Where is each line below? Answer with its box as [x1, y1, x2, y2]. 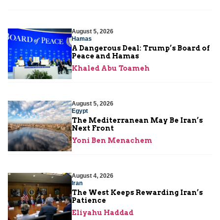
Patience [72, 196, 106, 205]
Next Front [72, 124, 114, 133]
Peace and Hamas [72, 52, 139, 60]
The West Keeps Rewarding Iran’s [72, 189, 203, 197]
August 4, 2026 [72, 172, 113, 180]
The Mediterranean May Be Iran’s [72, 116, 203, 125]
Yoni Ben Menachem [72, 137, 152, 145]
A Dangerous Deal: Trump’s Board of [72, 44, 210, 53]
